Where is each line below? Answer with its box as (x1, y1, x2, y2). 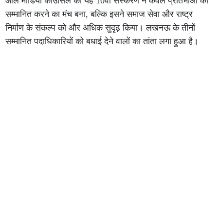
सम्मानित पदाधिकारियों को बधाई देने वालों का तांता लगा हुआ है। (5, 36, 199, 46)
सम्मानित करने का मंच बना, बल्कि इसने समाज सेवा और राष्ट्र (5, 9, 193, 19)
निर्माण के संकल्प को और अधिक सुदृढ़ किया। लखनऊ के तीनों (5, 22, 196, 33)
